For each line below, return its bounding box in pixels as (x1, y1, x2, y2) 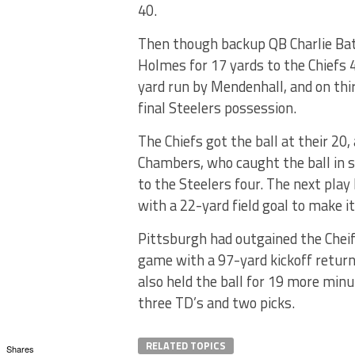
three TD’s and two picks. (138, 292, 295, 314)
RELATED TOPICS (146, 338, 226, 353)
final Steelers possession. (138, 97, 296, 119)
